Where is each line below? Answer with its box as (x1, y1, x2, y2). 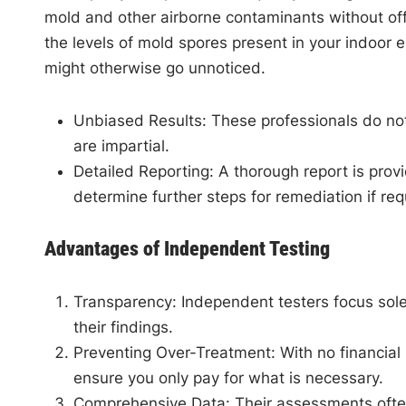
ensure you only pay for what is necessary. (72, 369, 383, 387)
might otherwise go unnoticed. (43, 59, 266, 77)
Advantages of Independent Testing (43, 237, 330, 260)
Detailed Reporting (72, 162, 209, 180)
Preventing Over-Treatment (72, 343, 271, 362)
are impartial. (72, 137, 169, 155)
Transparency (72, 293, 172, 311)
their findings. (72, 318, 173, 336)
